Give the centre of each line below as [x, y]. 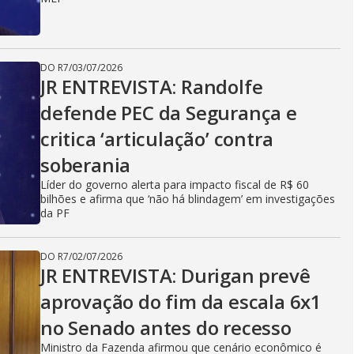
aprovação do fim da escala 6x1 [181, 301]
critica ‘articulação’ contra [157, 139]
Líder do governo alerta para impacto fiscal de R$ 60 [175, 185]
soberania [86, 165]
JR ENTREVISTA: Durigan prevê [175, 275]
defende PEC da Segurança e [169, 113]
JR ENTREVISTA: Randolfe [152, 87]
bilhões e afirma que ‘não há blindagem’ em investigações [188, 199]
